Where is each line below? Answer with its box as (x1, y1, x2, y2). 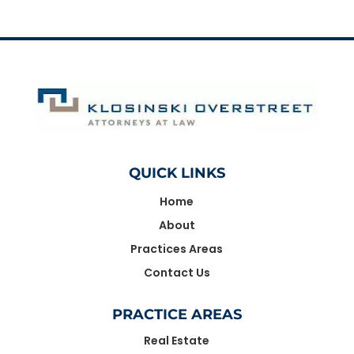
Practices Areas (130, 241, 224, 258)
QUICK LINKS (128, 164, 225, 183)
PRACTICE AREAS (111, 306, 242, 324)
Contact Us (143, 265, 210, 281)
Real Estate (144, 333, 210, 349)
